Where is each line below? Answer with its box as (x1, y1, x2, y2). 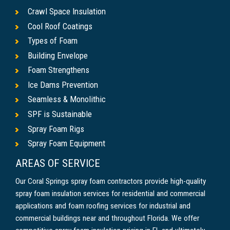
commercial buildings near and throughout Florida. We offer (15, 213, 199, 223)
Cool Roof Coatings (28, 21, 92, 31)
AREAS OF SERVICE (15, 157, 100, 170)
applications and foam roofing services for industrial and (15, 201, 190, 210)
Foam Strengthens (28, 65, 89, 75)
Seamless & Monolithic (28, 94, 106, 105)
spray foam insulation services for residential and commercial (15, 188, 205, 198)
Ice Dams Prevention (28, 79, 98, 90)
